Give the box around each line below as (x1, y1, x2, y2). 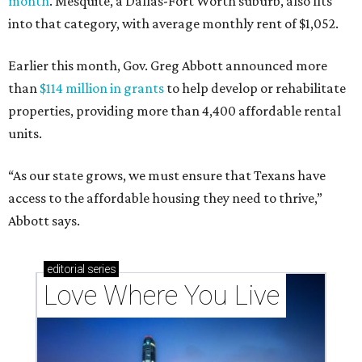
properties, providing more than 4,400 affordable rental (8, 103, 341, 119)
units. (8, 125, 42, 141)
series (84, 263, 116, 276)
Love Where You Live (44, 280, 280, 311)
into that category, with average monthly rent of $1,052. (8, 15, 339, 32)
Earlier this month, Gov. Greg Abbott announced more (8, 57, 327, 74)
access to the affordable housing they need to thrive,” (8, 190, 322, 206)
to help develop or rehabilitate (164, 80, 346, 96)
